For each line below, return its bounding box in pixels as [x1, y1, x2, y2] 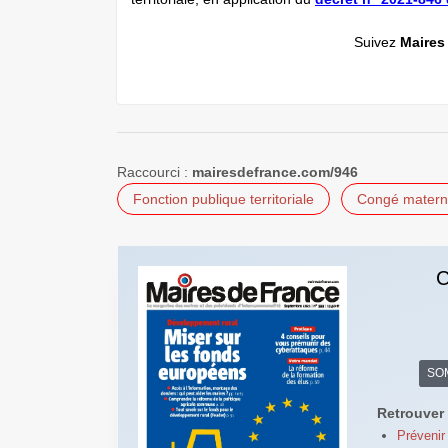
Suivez [353, 34, 400, 50]
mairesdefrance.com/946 [192, 163, 358, 180]
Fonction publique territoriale [133, 190, 314, 207]
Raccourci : [117, 163, 192, 180]
